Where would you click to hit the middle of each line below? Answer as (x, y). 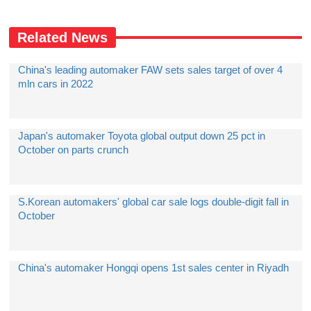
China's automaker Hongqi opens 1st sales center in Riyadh (154, 268)
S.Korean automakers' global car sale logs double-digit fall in (154, 202)
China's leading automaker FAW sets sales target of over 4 (151, 70)
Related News (63, 37)
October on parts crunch (74, 150)
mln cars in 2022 (56, 84)
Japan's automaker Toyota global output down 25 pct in (142, 136)
